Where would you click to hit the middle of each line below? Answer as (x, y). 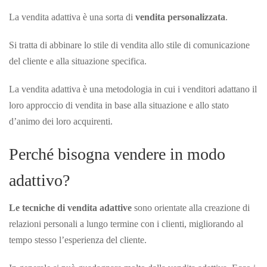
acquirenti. (93, 121)
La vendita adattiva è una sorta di (72, 17)
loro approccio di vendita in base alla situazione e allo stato (119, 105)
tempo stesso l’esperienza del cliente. (78, 240)
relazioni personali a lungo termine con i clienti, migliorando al (126, 223)
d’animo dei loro (41, 121)
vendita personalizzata (180, 17)
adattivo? (39, 180)
